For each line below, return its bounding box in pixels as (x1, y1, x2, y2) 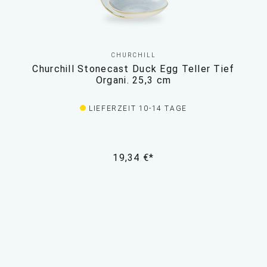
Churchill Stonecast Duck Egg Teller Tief (32, 63, 235, 75)
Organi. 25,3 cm (95, 74, 172, 86)
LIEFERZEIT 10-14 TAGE (89, 104, 187, 113)
